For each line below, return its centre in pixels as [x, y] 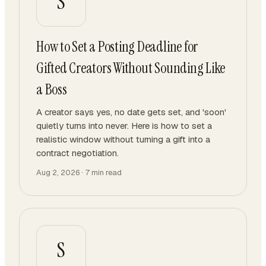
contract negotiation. [77, 153]
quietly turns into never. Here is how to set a [124, 126]
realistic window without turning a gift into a [123, 139]
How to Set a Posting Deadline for [117, 47]
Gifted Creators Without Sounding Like [131, 68]
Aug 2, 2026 [58, 172]
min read [106, 172]
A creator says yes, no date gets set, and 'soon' [131, 112]
